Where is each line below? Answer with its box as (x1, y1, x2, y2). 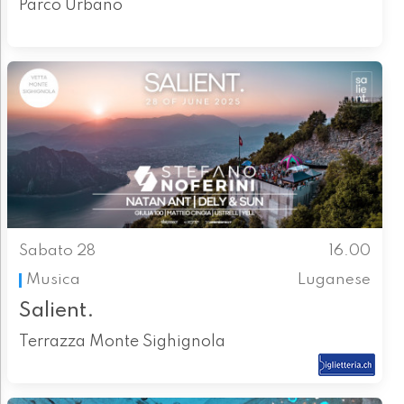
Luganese (298, 271, 372, 288)
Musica (25, 271, 80, 288)
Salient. (18, 300, 95, 322)
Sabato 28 (18, 243, 96, 259)
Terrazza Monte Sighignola (18, 334, 225, 351)
